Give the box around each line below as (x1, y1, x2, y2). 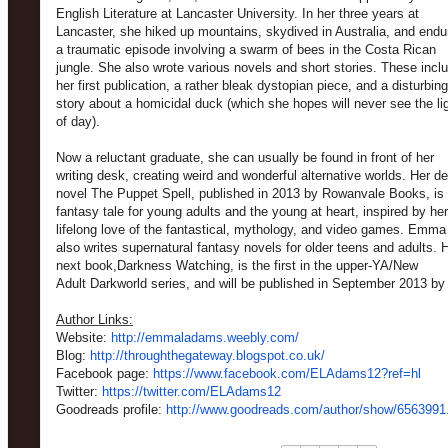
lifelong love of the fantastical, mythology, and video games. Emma (56, 222, 446, 237)
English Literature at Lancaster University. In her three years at (56, 6, 419, 21)
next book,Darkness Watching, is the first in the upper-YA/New (56, 258, 418, 273)
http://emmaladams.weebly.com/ (111, 330, 299, 345)
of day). (56, 114, 100, 129)
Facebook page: (56, 366, 153, 381)
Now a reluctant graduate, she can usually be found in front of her (56, 150, 434, 165)
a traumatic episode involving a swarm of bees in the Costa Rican (56, 42, 436, 57)
